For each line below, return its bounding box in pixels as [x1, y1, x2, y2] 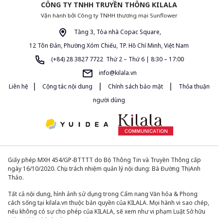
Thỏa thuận [177, 82, 210, 91]
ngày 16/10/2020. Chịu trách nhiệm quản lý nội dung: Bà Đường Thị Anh [8, 164, 200, 173]
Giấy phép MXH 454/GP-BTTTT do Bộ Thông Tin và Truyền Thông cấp [8, 155, 201, 164]
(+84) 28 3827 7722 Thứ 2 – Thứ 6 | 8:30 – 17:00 [50, 55, 184, 64]
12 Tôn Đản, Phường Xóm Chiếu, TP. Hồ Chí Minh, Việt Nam [29, 41, 189, 50]
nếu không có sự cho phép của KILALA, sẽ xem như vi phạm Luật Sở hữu [8, 207, 205, 216]
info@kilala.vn [97, 69, 137, 77]
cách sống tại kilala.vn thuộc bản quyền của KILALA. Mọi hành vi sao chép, [8, 198, 209, 207]
